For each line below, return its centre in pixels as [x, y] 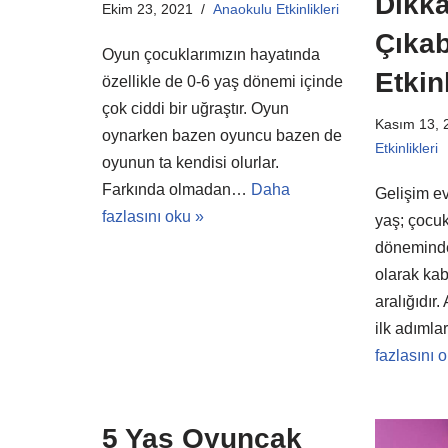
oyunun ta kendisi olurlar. [190, 162]
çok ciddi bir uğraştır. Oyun [195, 108]
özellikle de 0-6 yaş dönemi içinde [222, 81]
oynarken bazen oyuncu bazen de [222, 135]
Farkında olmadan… [176, 189]
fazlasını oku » [153, 216]
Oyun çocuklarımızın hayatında [211, 54]
